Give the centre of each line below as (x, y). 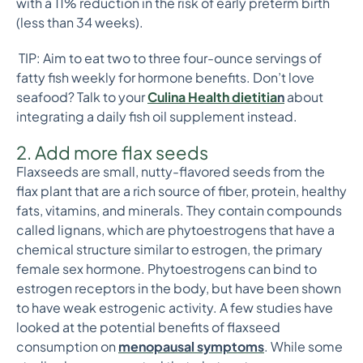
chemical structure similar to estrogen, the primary (169, 249)
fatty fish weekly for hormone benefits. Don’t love (165, 77)
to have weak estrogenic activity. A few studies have (175, 307)
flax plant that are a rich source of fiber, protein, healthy (181, 191)
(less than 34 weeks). (80, 22)
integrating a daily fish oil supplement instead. (157, 116)
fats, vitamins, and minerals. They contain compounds (179, 210)
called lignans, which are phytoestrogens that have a (175, 230)
